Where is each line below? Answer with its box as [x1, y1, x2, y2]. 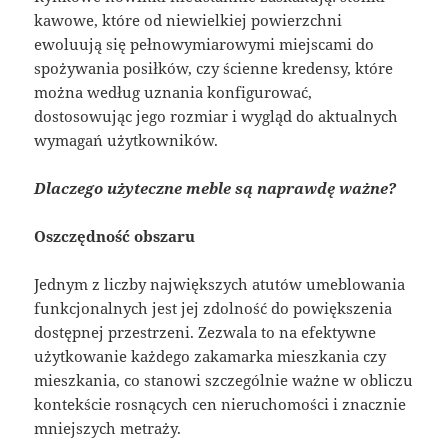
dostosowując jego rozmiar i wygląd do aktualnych [34, 105, 399, 126]
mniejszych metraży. [34, 417, 182, 438]
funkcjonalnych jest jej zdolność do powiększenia [34, 297, 393, 318]
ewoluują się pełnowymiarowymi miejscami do [34, 33, 375, 54]
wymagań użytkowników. [34, 129, 219, 150]
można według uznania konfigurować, [34, 81, 313, 102]
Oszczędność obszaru [34, 225, 196, 246]
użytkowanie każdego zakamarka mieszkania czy [34, 345, 387, 366]
